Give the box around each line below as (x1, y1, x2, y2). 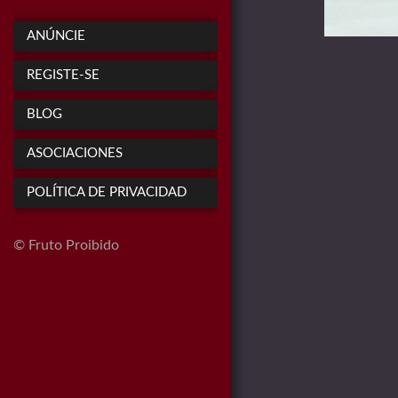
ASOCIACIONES (27, 147, 123, 160)
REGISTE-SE (27, 68, 99, 82)
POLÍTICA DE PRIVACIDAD (27, 186, 187, 199)
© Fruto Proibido (13, 238, 119, 252)
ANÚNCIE (27, 29, 85, 43)
